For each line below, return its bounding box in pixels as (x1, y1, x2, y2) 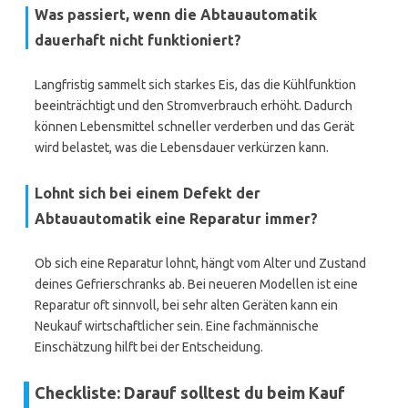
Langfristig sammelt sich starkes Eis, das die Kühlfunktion (35, 77, 356, 92)
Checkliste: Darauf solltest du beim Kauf (35, 383, 345, 402)
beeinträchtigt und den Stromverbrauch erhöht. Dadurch (35, 98, 352, 113)
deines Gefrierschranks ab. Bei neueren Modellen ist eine (35, 277, 358, 291)
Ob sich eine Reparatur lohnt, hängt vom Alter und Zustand (35, 256, 366, 270)
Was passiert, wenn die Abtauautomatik (35, 6, 317, 23)
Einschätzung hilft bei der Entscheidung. (35, 340, 263, 354)
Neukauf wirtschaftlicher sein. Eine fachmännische (35, 319, 319, 333)
